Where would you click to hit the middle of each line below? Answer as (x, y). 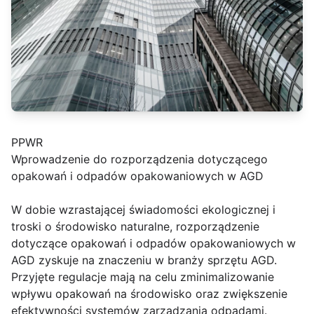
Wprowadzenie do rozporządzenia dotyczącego (139, 159)
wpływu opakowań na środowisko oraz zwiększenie (149, 294)
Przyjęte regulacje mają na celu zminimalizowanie (143, 277)
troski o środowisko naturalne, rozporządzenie (135, 226)
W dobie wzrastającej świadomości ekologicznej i (143, 210)
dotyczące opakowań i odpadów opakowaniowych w (153, 243)
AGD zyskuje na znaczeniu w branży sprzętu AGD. (144, 260)
